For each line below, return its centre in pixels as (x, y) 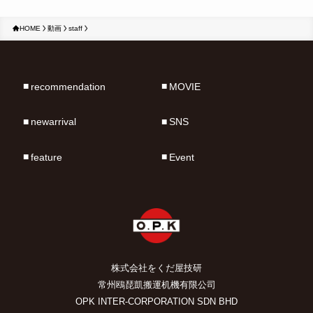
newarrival (53, 122)
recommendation (68, 86)
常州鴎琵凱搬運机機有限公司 (156, 285)
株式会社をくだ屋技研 (156, 268)
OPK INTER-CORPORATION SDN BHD (156, 302)
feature (46, 157)
